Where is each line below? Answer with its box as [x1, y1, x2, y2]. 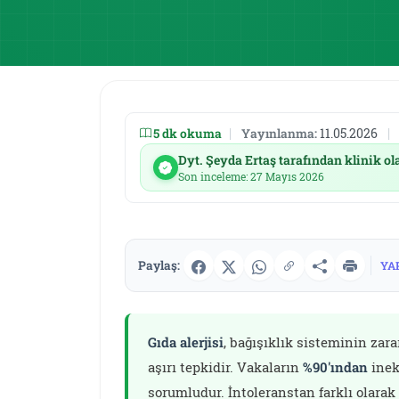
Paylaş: [138, 256, 181, 273]
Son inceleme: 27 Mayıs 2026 [177, 169, 324, 184]
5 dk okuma [153, 125, 223, 142]
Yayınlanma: [241, 125, 318, 142]
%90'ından [303, 358, 369, 377]
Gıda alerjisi [148, 333, 224, 352]
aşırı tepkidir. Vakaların [148, 358, 304, 377]
